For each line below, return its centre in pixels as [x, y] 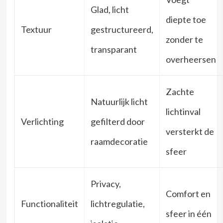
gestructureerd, [122, 29]
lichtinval [183, 111]
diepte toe [186, 19]
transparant [113, 49]
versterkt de [190, 131]
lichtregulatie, [117, 203]
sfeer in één [188, 213]
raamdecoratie [119, 141]
